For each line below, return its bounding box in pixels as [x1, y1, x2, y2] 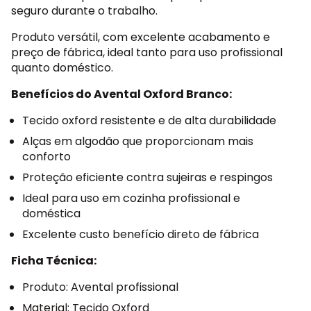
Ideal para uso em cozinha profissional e [22, 190, 240, 207]
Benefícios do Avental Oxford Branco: [11, 86, 232, 103]
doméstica [22, 205, 81, 222]
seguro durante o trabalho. [11, 3, 158, 19]
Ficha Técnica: [11, 253, 96, 269]
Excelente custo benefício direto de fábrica [22, 226, 259, 243]
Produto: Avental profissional [22, 279, 178, 296]
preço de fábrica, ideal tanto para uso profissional [11, 44, 283, 61]
